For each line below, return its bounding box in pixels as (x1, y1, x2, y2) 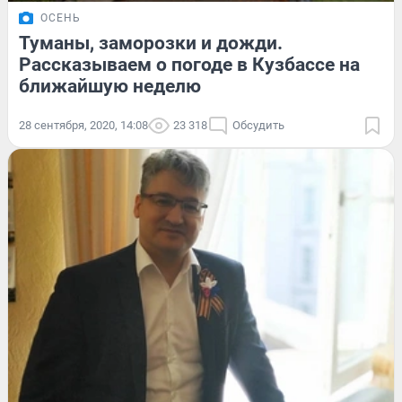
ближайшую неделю (19, 75, 201, 98)
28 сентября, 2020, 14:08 (19, 118, 148, 133)
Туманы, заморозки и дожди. (19, 32, 283, 55)
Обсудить (232, 118, 284, 133)
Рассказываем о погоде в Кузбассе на (19, 54, 360, 76)
